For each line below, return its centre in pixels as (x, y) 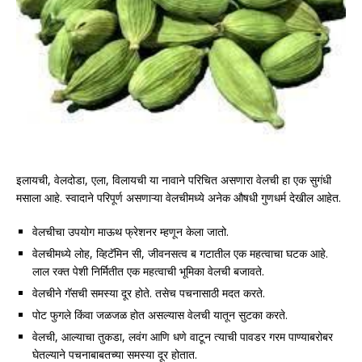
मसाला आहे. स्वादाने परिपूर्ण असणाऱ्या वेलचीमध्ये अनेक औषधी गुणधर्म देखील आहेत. (179, 198)
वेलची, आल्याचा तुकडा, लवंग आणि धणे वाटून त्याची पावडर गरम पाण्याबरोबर (183, 337)
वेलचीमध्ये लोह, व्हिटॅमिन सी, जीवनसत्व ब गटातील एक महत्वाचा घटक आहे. (180, 254)
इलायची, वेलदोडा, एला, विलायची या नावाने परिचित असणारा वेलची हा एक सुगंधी (174, 180)
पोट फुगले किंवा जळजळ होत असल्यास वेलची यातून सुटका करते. (160, 315)
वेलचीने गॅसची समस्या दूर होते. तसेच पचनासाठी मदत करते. (149, 293)
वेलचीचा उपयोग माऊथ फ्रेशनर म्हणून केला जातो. (130, 232)
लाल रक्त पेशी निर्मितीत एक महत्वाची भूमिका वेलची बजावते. (148, 271)
